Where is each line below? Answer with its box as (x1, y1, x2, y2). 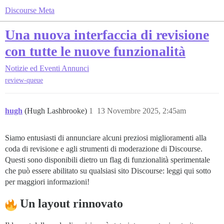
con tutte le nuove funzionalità (5, 43, 185, 59)
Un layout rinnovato (17, 197, 123, 210)
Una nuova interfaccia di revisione (5, 27, 209, 42)
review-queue (5, 76, 43, 84)
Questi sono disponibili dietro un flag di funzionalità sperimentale (5, 155, 210, 164)
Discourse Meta (5, 6, 54, 14)
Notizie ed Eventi (5, 64, 60, 72)
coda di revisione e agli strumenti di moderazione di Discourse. (5, 144, 202, 153)
